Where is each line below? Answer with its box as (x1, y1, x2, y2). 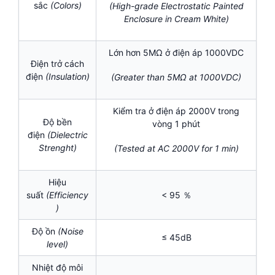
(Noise (57, 226, 83, 237)
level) (47, 239, 68, 250)
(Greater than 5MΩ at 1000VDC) (111, 71, 241, 82)
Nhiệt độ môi (32, 262, 83, 273)
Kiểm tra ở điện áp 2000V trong (113, 106, 239, 117)
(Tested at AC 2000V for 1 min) (114, 142, 239, 153)
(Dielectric (47, 130, 88, 141)
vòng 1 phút (152, 118, 200, 130)
